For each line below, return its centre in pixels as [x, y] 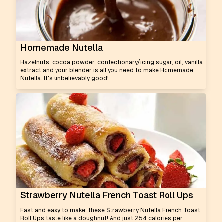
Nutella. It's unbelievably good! [64, 78]
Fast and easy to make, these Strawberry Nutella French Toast [110, 210]
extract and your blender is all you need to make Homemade [107, 70]
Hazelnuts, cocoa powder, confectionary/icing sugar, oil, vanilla [111, 62]
